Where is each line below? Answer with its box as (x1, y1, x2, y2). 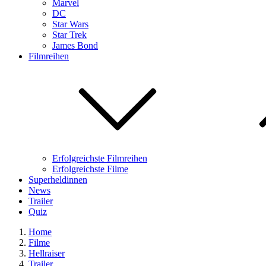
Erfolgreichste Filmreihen (52, 153, 147, 163)
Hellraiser (28, 248, 65, 258)
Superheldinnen (28, 175, 87, 185)
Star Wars (52, 19, 88, 29)
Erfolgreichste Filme (52, 164, 128, 174)
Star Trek (52, 30, 87, 40)
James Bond (52, 40, 98, 50)
